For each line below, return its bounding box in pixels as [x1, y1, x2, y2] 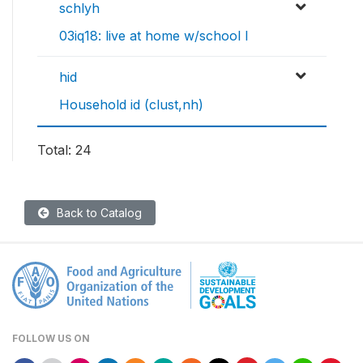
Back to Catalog [53, 206, 142, 220]
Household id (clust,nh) [59, 96, 203, 113]
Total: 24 [37, 142, 92, 159]
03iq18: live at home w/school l [59, 28, 248, 45]
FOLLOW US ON [12, 332, 90, 345]
